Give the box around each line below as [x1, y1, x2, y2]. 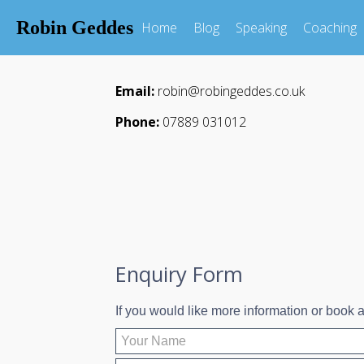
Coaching [303, 19, 357, 37]
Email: [115, 82, 154, 100]
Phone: [115, 113, 159, 131]
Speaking [236, 19, 287, 37]
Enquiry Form [115, 260, 243, 289]
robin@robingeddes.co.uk [154, 82, 305, 100]
